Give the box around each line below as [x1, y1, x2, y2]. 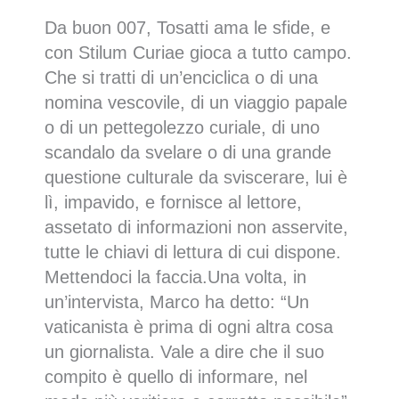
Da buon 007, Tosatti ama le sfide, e [45, 18, 330, 38]
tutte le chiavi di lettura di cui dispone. [45, 242, 341, 263]
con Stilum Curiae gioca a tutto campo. [45, 43, 352, 63]
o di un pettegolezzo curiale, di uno [45, 118, 320, 138]
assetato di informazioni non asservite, [45, 217, 348, 238]
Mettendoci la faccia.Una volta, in [45, 267, 306, 288]
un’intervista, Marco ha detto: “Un [45, 292, 309, 313]
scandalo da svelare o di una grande [45, 142, 331, 163]
